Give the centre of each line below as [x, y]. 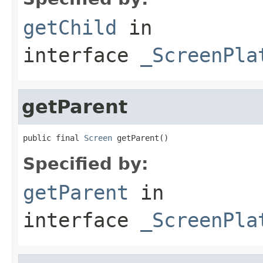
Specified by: [86, 163]
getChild [70, 27]
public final [53, 138]
